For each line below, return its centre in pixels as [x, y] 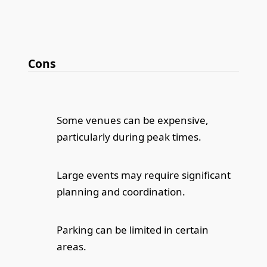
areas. [72, 247]
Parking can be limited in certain [133, 230]
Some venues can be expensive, [133, 120]
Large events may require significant [144, 175]
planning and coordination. [121, 192]
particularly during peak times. [129, 137]
